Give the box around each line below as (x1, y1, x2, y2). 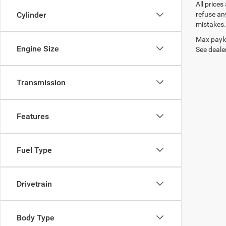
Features (17, 111, 49, 121)
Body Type (17, 212, 54, 222)
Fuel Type (17, 145, 52, 155)
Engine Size (17, 43, 59, 53)
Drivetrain (17, 179, 52, 189)
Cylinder (17, 10, 46, 20)
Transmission (17, 77, 66, 87)
